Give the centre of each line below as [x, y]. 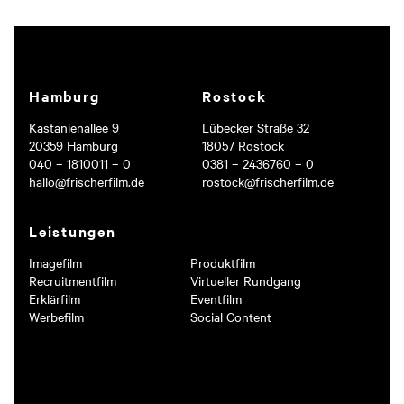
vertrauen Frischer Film [93, 31]
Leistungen [73, 231]
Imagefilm [55, 262]
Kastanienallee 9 [74, 127]
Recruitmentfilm [73, 280]
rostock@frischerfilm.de [268, 181]
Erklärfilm [55, 298]
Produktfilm [223, 262]
